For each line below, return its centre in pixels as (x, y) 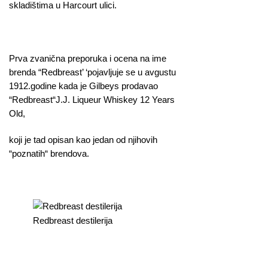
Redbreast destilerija (73, 221)
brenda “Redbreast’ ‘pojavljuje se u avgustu (92, 72)
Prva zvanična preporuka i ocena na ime (88, 58)
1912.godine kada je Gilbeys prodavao (83, 86)
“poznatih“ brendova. (49, 153)
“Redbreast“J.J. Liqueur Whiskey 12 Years (92, 99)
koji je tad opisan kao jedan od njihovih (83, 139)
